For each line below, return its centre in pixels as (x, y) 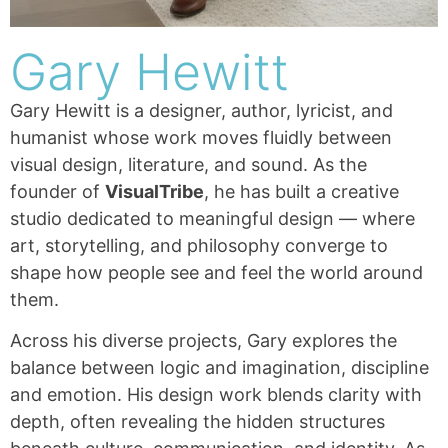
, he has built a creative (301, 191)
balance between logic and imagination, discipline (219, 367)
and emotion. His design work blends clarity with (216, 394)
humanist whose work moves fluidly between (201, 137)
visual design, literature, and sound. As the (188, 164)
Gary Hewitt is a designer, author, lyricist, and (201, 110)
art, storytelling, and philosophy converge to (199, 245)
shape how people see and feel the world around (216, 272)
